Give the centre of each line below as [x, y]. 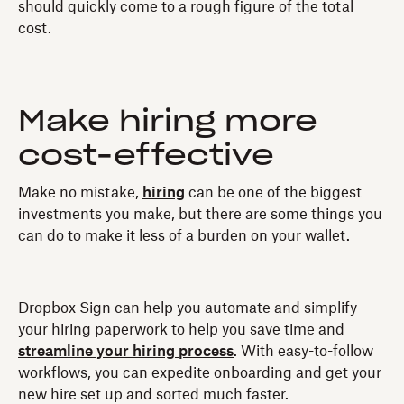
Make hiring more [168, 121]
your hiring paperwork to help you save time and [181, 330]
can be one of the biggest [273, 193]
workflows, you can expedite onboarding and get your [200, 373]
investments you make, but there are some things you [200, 214]
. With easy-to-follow [303, 351]
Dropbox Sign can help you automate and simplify [188, 308]
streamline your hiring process [126, 351]
